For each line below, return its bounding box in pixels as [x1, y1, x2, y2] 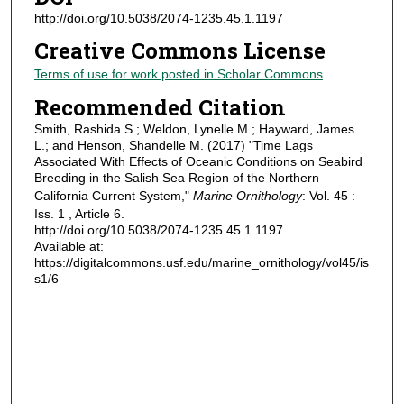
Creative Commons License [33, 35, 326, 65]
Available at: [33, 239, 104, 254]
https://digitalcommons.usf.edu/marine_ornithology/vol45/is [33, 255, 369, 271]
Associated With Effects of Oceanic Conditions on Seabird [33, 154, 363, 170]
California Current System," [33, 188, 193, 204]
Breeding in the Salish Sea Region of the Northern [33, 170, 319, 186]
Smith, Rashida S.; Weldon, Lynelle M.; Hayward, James [33, 122, 354, 137]
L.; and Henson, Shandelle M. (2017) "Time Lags [33, 138, 313, 153]
